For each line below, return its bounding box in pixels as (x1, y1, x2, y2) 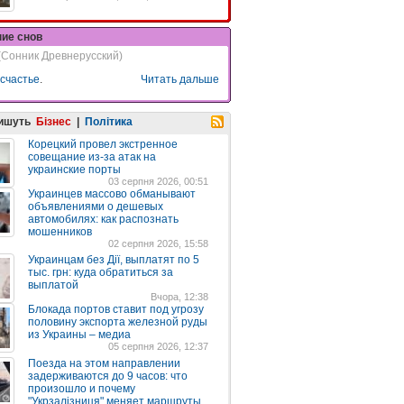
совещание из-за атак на (28, 150, 156, 163)
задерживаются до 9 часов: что (28, 369, 188, 382)
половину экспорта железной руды (28, 315, 207, 328)
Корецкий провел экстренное (28, 137, 178, 151)
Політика (85, 115, 133, 128)
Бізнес (36, 115, 71, 128)
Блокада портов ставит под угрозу (28, 302, 204, 316)
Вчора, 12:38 (151, 290, 208, 302)
